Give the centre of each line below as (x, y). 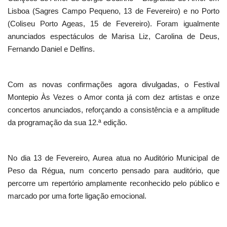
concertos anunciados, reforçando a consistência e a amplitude (113, 110)
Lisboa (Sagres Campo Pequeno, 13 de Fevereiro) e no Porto (113, 11)
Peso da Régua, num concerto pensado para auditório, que (113, 171)
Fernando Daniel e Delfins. (51, 49)
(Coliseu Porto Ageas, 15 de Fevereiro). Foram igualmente (113, 24)
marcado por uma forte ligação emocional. (77, 196)
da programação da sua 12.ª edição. (67, 123)
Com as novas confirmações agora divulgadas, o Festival (113, 85)
